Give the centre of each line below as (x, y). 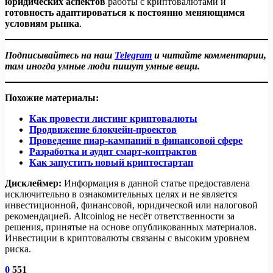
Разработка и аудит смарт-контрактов (113, 151)
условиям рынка (42, 23)
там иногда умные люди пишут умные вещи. (102, 66)
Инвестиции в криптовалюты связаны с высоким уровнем (127, 238)
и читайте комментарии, (209, 55)
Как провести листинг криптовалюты (113, 118)
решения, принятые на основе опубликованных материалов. (131, 227)
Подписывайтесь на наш (60, 55)
